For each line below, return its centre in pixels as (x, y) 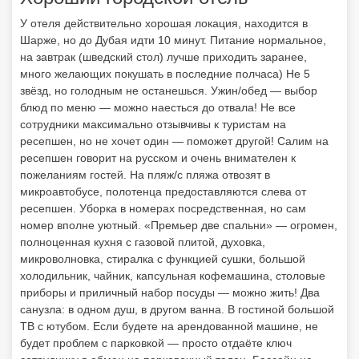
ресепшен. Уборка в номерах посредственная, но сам (163, 208)
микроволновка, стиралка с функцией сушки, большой (163, 259)
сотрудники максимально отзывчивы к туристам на (153, 124)
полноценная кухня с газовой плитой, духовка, (143, 242)
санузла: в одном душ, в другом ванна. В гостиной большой (177, 309)
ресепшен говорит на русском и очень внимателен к (158, 158)
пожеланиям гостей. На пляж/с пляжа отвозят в (145, 175)
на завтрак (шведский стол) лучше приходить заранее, (163, 57)
